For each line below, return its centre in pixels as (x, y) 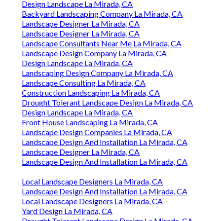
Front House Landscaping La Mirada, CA (90, 122)
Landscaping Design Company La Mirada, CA (97, 73)
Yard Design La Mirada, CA (67, 211)
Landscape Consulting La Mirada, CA (84, 83)
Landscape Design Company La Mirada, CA (94, 53)
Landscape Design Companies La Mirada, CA (97, 132)
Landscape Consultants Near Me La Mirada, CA (102, 43)
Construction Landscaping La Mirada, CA (91, 93)
